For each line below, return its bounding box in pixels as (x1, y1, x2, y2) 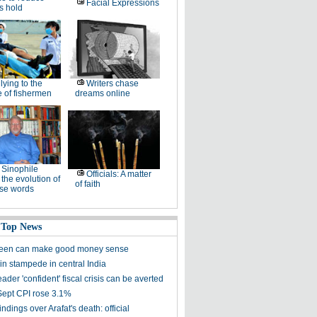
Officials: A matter (86, 169, 151, 179)
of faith (74, 179, 100, 189)
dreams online (74, 88, 130, 98)
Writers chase (86, 79, 139, 88)
